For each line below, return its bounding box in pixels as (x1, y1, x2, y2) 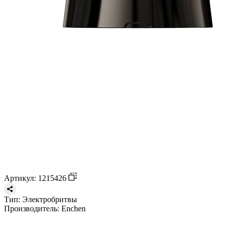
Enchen (59, 204, 86, 213)
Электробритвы (20, 195, 77, 204)
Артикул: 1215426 (4, 173, 68, 182)
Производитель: (4, 204, 59, 213)
